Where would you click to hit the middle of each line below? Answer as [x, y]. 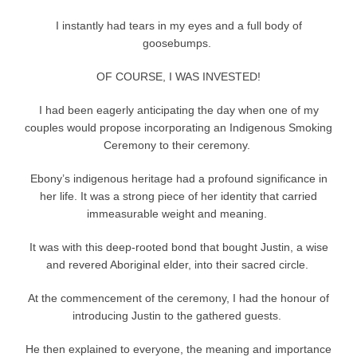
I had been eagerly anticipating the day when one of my [178, 110]
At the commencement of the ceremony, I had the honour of [178, 298]
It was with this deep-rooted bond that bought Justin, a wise [178, 247]
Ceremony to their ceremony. [177, 145]
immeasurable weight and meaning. [177, 214]
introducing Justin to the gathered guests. [177, 316]
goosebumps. [177, 43]
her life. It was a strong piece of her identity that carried [178, 196]
